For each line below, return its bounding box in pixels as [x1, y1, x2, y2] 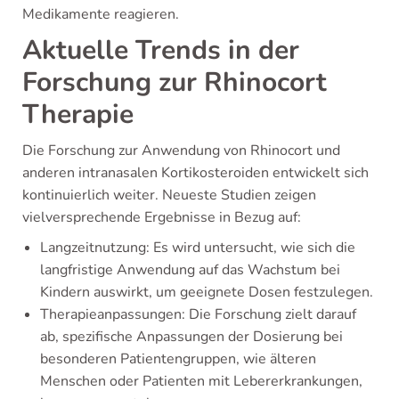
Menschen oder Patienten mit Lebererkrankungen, [40, 371, 362, 392]
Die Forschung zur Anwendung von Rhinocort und [22, 141, 340, 161]
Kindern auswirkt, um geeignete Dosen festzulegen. [40, 282, 373, 303]
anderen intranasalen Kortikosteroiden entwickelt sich [22, 163, 369, 183]
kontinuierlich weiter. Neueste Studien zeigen [22, 185, 316, 206]
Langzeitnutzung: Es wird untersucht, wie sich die [40, 238, 355, 258]
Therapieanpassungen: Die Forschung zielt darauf [40, 305, 356, 325]
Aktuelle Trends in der [22, 32, 299, 69]
